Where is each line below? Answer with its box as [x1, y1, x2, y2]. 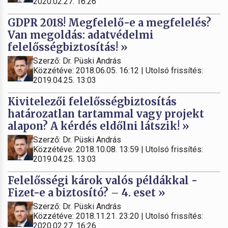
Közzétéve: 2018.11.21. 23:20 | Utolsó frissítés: [33, 211, 203, 221]
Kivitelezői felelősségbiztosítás [8, 95, 177, 108]
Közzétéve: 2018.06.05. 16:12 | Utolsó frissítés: [33, 66, 203, 76]
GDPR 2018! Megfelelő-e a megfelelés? [8, 16, 211, 30]
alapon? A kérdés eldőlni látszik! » [8, 120, 189, 133]
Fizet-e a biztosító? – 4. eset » [8, 186, 165, 199]
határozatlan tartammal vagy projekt [8, 107, 204, 121]
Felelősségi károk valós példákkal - [8, 174, 197, 187]
